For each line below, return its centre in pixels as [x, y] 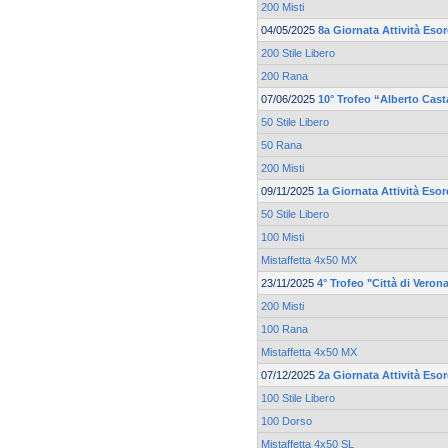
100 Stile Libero [298, 398]
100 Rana [284, 329]
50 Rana [281, 145]
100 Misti [282, 237]
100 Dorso [286, 421]
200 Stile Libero [298, 53]
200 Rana [284, 76]
